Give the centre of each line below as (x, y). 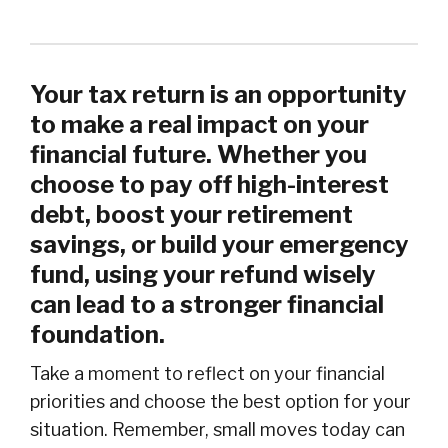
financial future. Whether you (198, 155)
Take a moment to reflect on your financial (207, 374)
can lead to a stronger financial (207, 305)
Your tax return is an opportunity (218, 95)
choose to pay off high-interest (209, 185)
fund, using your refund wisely (203, 275)
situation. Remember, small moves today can (217, 430)
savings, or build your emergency (219, 245)
